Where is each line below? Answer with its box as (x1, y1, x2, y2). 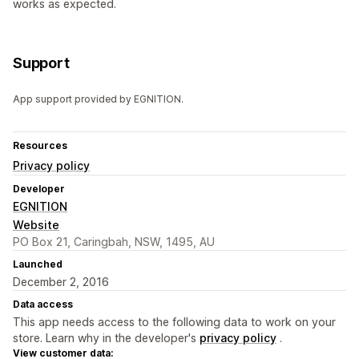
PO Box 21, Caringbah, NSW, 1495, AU (13, 235, 215, 249)
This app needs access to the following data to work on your (13, 315, 336, 329)
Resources (13, 139, 67, 152)
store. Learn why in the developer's (13, 331, 200, 345)
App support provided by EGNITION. (13, 93, 184, 106)
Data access (13, 298, 73, 311)
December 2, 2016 (13, 275, 109, 289)
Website (13, 218, 59, 232)
